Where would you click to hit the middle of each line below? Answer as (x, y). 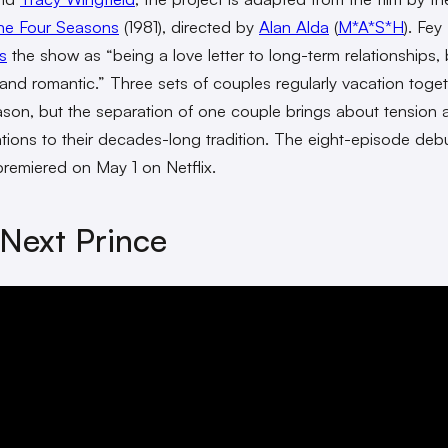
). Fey (423, 27)
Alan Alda (294, 27)
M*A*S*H (371, 27)
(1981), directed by (189, 27)
